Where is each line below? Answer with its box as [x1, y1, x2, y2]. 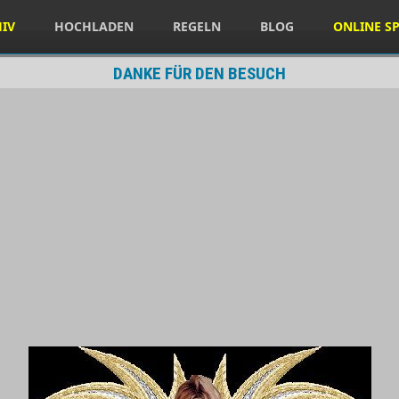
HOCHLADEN [54, 18, 134, 35]
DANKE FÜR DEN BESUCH [113, 63, 286, 84]
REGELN [173, 18, 221, 35]
